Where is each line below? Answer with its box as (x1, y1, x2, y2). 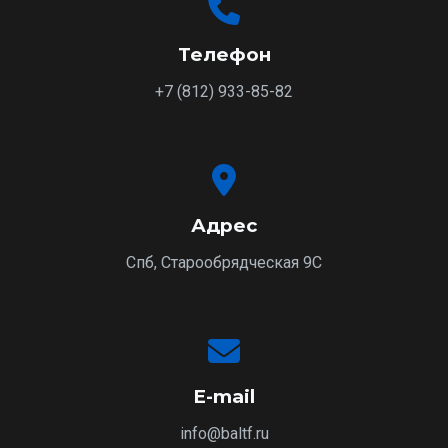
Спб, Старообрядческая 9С (126, 253, 322, 272)
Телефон (177, 43, 271, 66)
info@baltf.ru (179, 424, 269, 443)
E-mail (193, 385, 255, 408)
